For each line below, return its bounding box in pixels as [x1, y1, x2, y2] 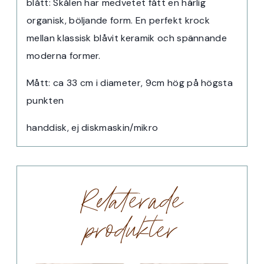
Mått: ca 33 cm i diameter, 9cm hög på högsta [27, 77, 233, 90]
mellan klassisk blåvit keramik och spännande [27, 32, 227, 45]
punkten [27, 94, 64, 107]
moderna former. [27, 49, 101, 62]
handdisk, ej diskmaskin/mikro [27, 121, 159, 134]
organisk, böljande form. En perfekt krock [27, 14, 210, 27]
